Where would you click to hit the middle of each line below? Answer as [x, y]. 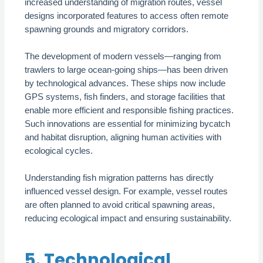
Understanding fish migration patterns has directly [119, 178]
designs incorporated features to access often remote [127, 16]
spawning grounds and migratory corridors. [107, 29]
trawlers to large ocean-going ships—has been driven [127, 70]
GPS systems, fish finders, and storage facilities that [125, 97]
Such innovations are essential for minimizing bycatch [128, 124]
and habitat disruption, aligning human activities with [123, 137]
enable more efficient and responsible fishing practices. [129, 110]
